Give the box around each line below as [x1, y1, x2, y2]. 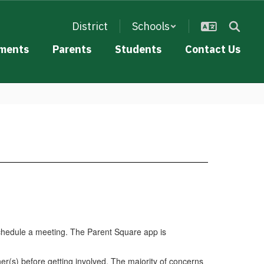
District [72, 19, 108, 33]
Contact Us [185, 42, 240, 56]
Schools [132, 19, 170, 33]
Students [115, 42, 161, 56]
